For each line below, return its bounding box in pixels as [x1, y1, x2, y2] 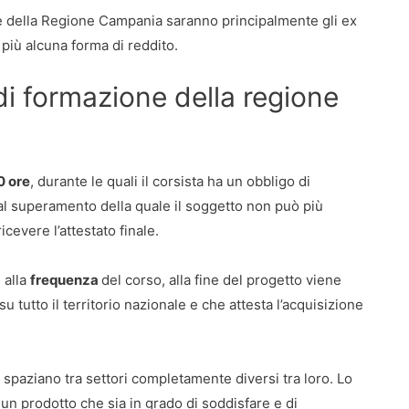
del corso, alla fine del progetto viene [101, 270, 341, 288]
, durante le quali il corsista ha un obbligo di [30, 172, 310, 190]
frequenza [30, 270, 101, 288]
